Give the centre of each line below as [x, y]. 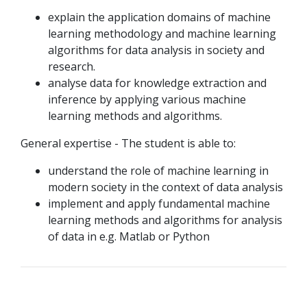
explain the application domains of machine [159, 17]
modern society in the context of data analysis [165, 187]
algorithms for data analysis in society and [156, 50]
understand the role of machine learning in [158, 171]
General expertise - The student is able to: [128, 143]
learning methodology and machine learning [162, 34]
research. [72, 66]
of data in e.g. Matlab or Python [129, 236]
